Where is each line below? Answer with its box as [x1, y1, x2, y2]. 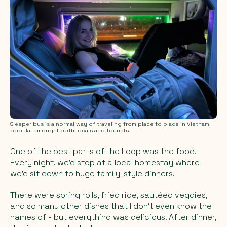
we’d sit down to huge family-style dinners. [10, 168, 175, 179]
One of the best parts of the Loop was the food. [10, 145, 196, 157]
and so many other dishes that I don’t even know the [10, 200, 212, 211]
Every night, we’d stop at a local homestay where [10, 157, 200, 168]
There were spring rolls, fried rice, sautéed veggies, [10, 189, 207, 200]
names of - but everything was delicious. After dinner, [10, 211, 216, 222]
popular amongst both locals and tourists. [10, 127, 130, 134]
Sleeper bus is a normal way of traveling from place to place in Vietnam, [10, 120, 210, 127]
